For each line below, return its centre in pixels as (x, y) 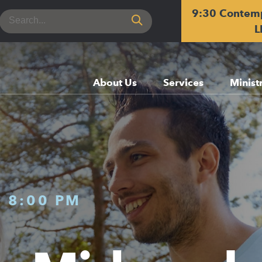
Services (183, 83)
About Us (115, 83)
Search (19, 15)
